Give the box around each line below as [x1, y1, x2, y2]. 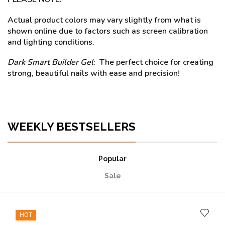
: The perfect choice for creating [93, 57, 213, 68]
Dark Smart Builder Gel [8, 57, 93, 68]
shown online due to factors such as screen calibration [8, 25, 208, 37]
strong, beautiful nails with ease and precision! [8, 68, 180, 79]
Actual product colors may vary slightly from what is [8, 14, 201, 26]
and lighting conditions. [8, 36, 94, 48]
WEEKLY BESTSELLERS [8, 120, 136, 133]
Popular [98, 154, 127, 163]
